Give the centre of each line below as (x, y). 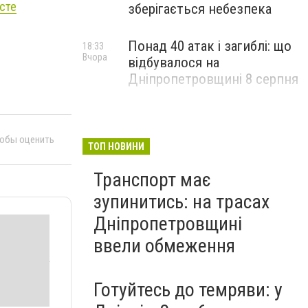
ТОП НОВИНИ (116, 146)
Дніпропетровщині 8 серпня (213, 79)
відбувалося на (174, 63)
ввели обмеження (164, 246)
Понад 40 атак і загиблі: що (210, 46)
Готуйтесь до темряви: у (188, 290)
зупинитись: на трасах (181, 202)
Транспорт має (152, 180)
